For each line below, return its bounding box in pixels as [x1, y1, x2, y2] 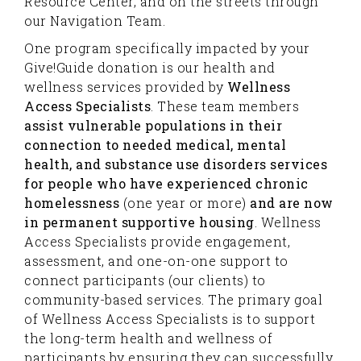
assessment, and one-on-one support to [24, 252, 288, 269]
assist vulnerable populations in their [24, 117, 282, 134]
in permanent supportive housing [24, 214, 255, 230]
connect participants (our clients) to [24, 272, 266, 288]
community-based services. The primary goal [24, 291, 322, 308]
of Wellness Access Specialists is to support [24, 310, 315, 327]
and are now [250, 194, 334, 211]
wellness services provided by [24, 78, 227, 95]
